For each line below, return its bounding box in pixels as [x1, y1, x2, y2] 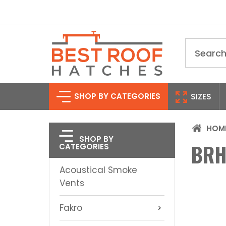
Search [185, 38, 216, 50]
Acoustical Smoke [60, 163, 137, 176]
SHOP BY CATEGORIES [72, 90, 160, 101]
